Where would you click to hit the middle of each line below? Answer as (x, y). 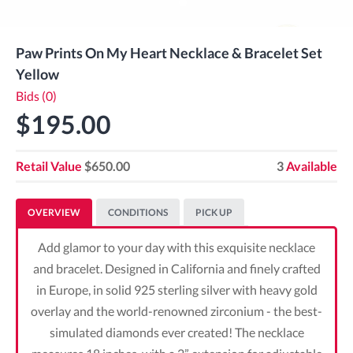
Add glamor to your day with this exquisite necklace (176, 247)
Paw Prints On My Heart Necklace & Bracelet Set (169, 53)
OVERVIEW (54, 212)
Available (312, 166)
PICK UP (214, 212)
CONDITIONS (138, 212)
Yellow (37, 74)
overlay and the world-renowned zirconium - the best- (176, 311)
